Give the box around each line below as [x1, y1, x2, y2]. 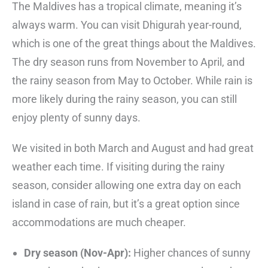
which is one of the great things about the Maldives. [12, 37, 256, 50]
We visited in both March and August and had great [12, 142, 254, 155]
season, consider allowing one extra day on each [12, 179, 241, 192]
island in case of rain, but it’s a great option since [12, 197, 240, 211]
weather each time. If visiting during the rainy [12, 160, 225, 173]
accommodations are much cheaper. [12, 216, 186, 229]
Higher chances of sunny [131, 246, 251, 260]
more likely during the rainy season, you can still [12, 93, 237, 106]
